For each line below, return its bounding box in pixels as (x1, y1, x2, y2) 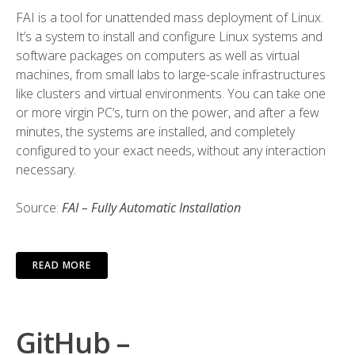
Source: (16, 199, 62, 216)
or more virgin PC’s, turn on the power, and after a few (16, 104, 319, 121)
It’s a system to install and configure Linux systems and (16, 28, 323, 45)
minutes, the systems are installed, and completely (16, 123, 295, 140)
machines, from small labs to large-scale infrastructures (16, 66, 326, 83)
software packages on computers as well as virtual (16, 47, 300, 64)
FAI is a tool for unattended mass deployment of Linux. (16, 9, 323, 26)
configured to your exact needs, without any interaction (16, 142, 326, 159)
